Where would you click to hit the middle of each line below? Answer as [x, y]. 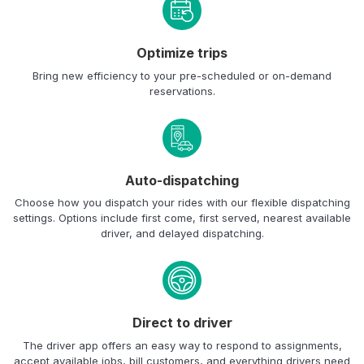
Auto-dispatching [182, 180]
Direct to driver [182, 323]
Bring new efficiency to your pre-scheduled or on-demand [182, 75]
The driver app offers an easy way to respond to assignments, [182, 345]
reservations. [182, 91]
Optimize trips [182, 53]
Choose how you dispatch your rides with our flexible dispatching [182, 203]
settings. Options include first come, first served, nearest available [182, 218]
